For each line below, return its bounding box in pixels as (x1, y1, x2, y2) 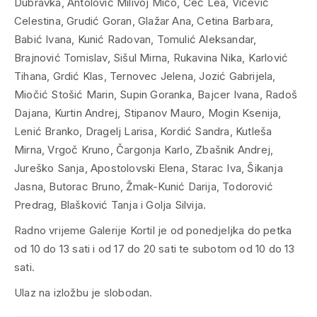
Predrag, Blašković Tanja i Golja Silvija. (14, 198, 207, 212)
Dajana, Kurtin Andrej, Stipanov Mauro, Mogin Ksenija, (14, 106, 282, 120)
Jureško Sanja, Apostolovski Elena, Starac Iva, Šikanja (14, 161, 283, 175)
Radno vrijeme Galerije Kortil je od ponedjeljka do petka (14, 224, 292, 238)
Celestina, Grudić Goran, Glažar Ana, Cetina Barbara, (14, 14, 274, 28)
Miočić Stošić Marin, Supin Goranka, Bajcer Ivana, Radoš (14, 88, 297, 102)
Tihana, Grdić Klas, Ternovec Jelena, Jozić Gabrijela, (14, 69, 276, 83)
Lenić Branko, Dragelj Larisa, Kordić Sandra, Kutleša (14, 125, 272, 139)
